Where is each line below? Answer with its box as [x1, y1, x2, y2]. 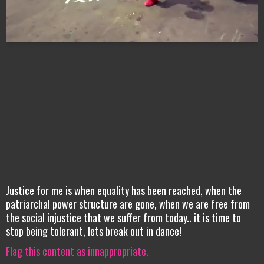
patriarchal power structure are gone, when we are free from [6, 196, 250, 212]
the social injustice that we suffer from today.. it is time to [6, 210, 241, 226]
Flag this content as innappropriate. [6, 243, 148, 259]
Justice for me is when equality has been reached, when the [6, 183, 242, 199]
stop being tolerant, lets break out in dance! [6, 223, 181, 239]
